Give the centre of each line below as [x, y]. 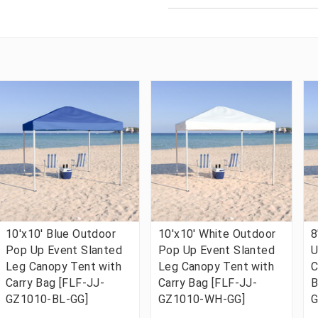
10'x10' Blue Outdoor [61, 234]
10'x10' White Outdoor [217, 234]
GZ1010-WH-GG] [202, 299]
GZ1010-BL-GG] [47, 299]
